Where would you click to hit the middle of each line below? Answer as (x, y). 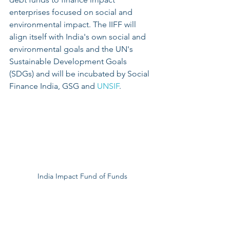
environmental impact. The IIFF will (74, 24)
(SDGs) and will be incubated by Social (80, 73)
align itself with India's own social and (79, 36)
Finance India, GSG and (53, 86)
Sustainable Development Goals (69, 61)
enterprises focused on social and (72, 12)
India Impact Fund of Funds (82, 176)
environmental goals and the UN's (72, 49)
